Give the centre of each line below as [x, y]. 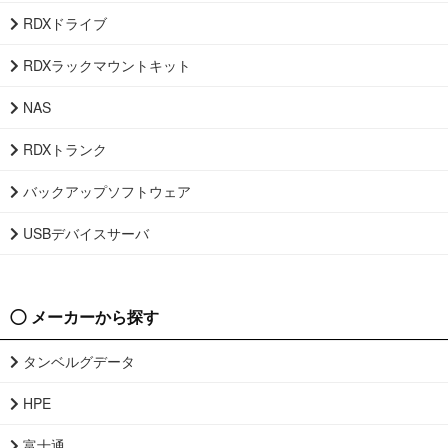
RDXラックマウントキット [105, 65]
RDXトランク [63, 149]
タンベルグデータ [77, 361]
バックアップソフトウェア [105, 191]
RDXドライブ [63, 23]
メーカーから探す [92, 317]
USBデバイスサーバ [84, 233]
